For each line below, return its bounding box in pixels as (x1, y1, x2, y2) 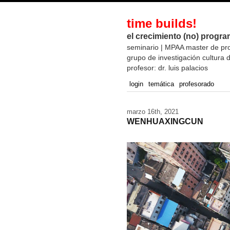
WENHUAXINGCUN (127, 117, 203, 126)
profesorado (179, 80, 214, 88)
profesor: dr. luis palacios (127, 64, 208, 72)
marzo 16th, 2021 (127, 108, 179, 116)
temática (148, 80, 174, 88)
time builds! (127, 16, 197, 30)
